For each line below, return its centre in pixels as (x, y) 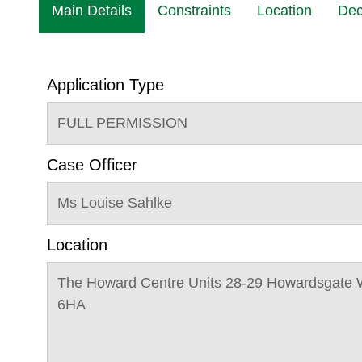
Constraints (194, 11)
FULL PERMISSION (122, 123)
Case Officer (92, 165)
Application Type (105, 85)
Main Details (92, 11)
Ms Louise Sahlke (115, 203)
